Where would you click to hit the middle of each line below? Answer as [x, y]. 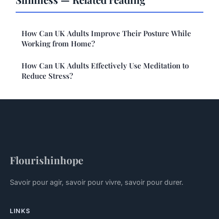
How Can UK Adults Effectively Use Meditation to [105, 65]
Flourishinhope [46, 160]
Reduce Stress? [47, 76]
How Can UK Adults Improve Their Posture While [106, 33]
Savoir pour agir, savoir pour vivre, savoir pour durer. [97, 182]
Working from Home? [58, 43]
